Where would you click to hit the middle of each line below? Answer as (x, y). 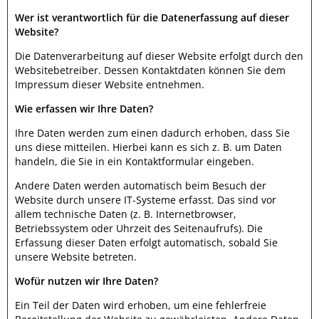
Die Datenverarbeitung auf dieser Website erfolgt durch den (159, 56)
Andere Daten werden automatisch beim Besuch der (141, 185)
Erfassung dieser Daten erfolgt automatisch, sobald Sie (146, 242)
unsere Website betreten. (76, 257)
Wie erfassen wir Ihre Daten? (84, 109)
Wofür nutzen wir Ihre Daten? (87, 281)
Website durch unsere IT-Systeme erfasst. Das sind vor (146, 200)
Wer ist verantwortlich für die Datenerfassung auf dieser (152, 17)
